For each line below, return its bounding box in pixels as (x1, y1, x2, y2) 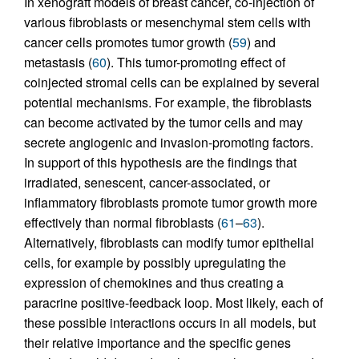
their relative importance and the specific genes (24, 333, 291, 353)
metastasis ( (24, 53, 92, 72)
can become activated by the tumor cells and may (24, 113, 303, 132)
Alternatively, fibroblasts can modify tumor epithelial (24, 233, 314, 252)
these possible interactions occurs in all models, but (24, 313, 316, 333)
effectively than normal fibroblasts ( (24, 213, 221, 232)
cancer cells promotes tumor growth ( (24, 33, 232, 52)
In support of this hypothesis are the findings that (24, 153, 296, 172)
